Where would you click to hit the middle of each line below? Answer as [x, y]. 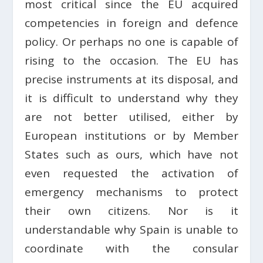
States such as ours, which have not [131, 154]
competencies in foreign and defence [131, 23]
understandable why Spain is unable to [131, 229]
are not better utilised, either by [131, 117]
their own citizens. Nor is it [131, 210]
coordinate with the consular [131, 248]
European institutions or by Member [131, 135]
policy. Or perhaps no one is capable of [131, 41]
